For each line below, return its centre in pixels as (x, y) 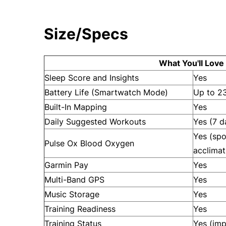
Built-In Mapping (76, 107)
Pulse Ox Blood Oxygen (89, 143)
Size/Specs (86, 34)
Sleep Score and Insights (92, 78)
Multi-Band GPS (74, 180)
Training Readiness (80, 209)
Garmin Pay (66, 165)
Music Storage (72, 194)
